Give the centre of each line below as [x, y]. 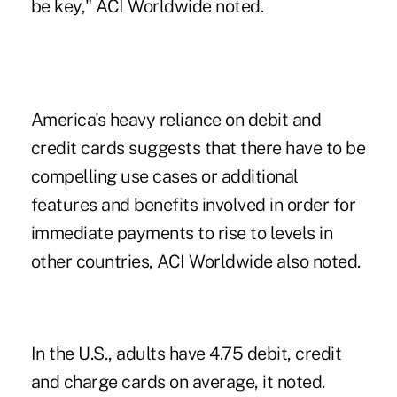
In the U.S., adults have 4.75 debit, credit [186, 353]
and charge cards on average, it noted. [178, 381]
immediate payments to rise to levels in [182, 233]
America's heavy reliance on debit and [176, 119]
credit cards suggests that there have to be [198, 148]
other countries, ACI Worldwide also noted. [195, 261]
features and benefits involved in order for [193, 204]
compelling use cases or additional [164, 176]
